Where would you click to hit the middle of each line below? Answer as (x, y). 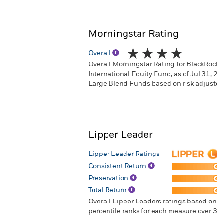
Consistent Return (118, 166)
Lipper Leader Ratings (124, 154)
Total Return (108, 190)
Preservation (109, 178)
